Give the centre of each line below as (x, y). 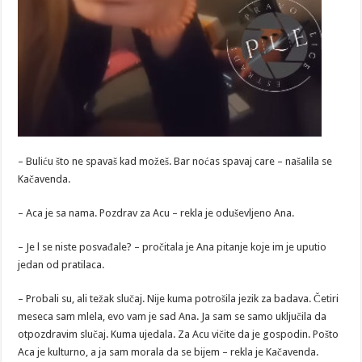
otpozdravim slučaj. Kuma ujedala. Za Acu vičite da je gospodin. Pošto (179, 335)
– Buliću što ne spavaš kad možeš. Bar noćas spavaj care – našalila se (175, 162)
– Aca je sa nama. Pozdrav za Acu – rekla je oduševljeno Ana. (156, 213)
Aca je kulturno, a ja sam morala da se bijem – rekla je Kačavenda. (168, 352)
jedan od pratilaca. (61, 265)
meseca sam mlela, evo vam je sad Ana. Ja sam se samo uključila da (173, 317)
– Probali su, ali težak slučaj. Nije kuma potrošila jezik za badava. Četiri (179, 299)
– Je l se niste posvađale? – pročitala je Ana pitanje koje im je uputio (173, 247)
